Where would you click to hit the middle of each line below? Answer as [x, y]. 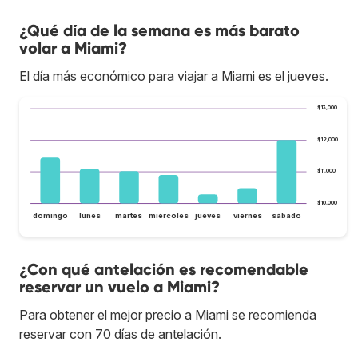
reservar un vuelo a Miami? [119, 286]
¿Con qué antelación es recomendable [164, 269]
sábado [287, 215]
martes [129, 215]
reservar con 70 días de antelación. [120, 334]
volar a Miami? [73, 48]
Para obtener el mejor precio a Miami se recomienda [168, 314]
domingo [50, 215]
